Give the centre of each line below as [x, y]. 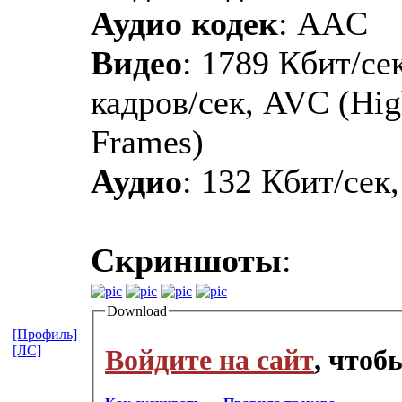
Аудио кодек [184, 23]
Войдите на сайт [210, 359]
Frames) [147, 141]
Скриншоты [186, 260]
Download [137, 310]
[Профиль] [45, 334]
